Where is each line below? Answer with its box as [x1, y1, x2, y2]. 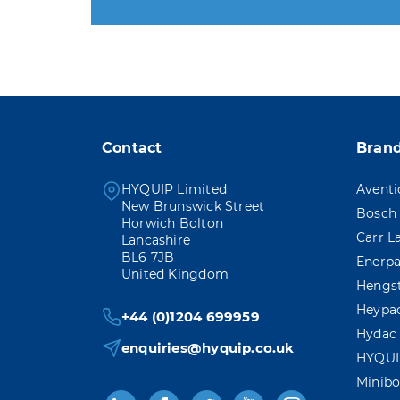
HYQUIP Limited [121, 180, 227, 197]
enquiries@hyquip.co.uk [121, 339, 295, 357]
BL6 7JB [121, 248, 175, 265]
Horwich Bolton [121, 214, 223, 231]
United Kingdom [121, 265, 229, 282]
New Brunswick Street [121, 197, 265, 214]
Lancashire [121, 231, 191, 248]
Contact [102, 138, 162, 156]
